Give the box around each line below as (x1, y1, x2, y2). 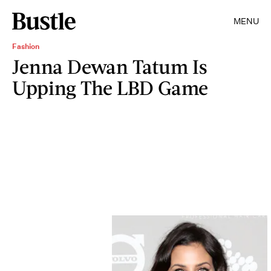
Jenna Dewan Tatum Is (12, 54, 207, 78)
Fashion (12, 41, 39, 51)
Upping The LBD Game (12, 76, 208, 99)
